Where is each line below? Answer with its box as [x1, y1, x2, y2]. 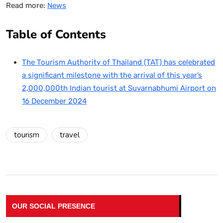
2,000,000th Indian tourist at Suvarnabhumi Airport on [22, 83, 216, 93]
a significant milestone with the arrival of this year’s [22, 70, 202, 80]
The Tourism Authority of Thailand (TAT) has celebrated [22, 57, 215, 67]
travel [60, 129, 80, 140]
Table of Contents [6, 26, 106, 42]
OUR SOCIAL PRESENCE [12, 202, 95, 210]
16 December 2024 [22, 96, 87, 106]
